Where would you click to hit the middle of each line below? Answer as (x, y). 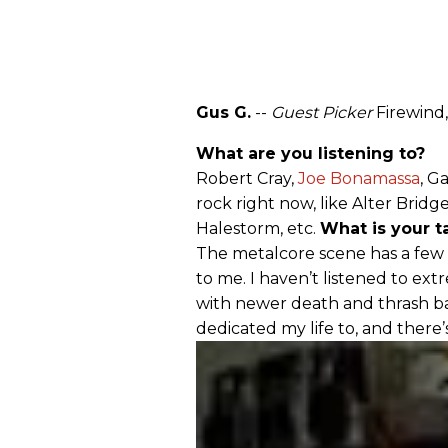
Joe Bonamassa (359, 178)
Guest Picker (321, 112)
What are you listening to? (310, 153)
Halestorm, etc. (258, 228)
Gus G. (223, 112)
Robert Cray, (247, 178)
